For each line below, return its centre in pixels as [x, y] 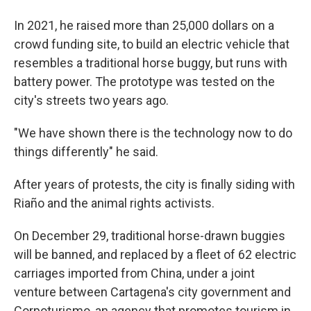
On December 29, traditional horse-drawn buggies [150, 236]
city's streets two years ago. [91, 100]
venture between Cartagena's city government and [152, 292]
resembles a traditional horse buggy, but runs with [151, 63]
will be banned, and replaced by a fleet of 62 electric [155, 254]
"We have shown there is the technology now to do [153, 133]
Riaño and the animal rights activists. [114, 203]
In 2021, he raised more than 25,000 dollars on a [144, 25]
